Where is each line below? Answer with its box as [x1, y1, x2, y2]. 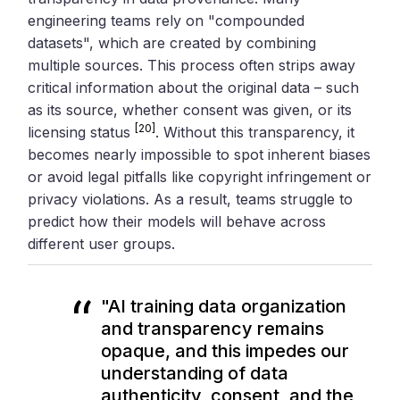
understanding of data [101, 362, 289, 384]
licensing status [28, 122, 136, 141]
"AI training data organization [101, 295, 347, 317]
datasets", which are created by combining [28, 33, 317, 52]
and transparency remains [101, 317, 325, 339]
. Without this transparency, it [155, 122, 355, 141]
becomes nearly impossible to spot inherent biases [28, 145, 371, 163]
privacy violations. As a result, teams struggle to [28, 189, 354, 208]
